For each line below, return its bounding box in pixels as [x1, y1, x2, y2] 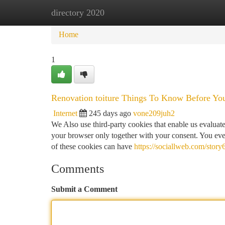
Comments [51, 162, 104, 175]
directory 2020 [51, 8, 104, 18]
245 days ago [89, 109, 131, 118]
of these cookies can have [51, 142, 134, 151]
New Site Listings [101, 8, 158, 17]
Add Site [173, 8, 201, 17]
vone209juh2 [133, 109, 175, 118]
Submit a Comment [51, 185, 118, 193]
